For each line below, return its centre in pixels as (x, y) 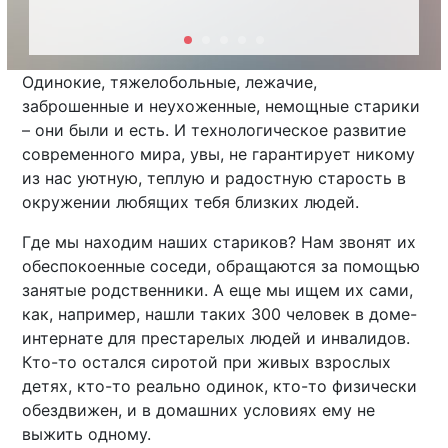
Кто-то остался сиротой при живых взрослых (207, 362)
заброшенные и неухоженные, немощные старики (221, 106)
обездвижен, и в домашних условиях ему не (199, 410)
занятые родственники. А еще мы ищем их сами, (218, 290)
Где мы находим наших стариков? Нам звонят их (219, 242)
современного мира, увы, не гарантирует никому (219, 154)
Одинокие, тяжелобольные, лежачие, (170, 82)
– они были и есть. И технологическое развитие (214, 130)
